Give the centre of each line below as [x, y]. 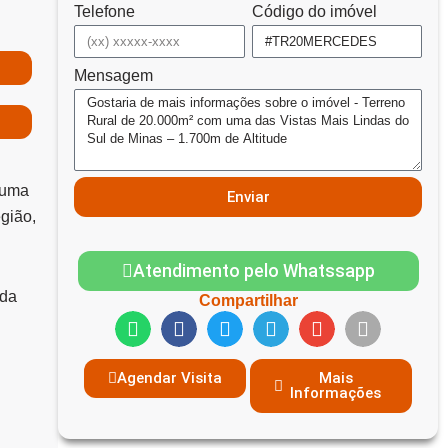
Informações [335, 393]
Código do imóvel [314, 11]
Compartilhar [248, 300]
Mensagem [113, 75]
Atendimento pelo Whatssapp [253, 270]
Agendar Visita [169, 378]
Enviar [248, 196]
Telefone [104, 11]
